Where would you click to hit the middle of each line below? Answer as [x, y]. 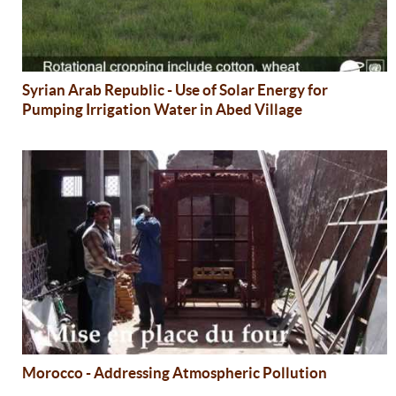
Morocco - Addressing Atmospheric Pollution [174, 372]
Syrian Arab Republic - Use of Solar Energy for [175, 89]
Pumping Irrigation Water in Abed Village [162, 109]
